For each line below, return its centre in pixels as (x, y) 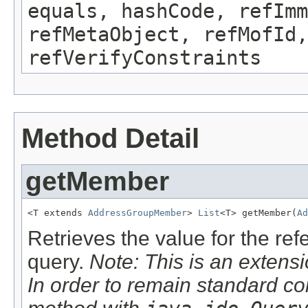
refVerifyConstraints (144, 58)
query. (58, 261)
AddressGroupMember (137, 213)
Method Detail (110, 139)
